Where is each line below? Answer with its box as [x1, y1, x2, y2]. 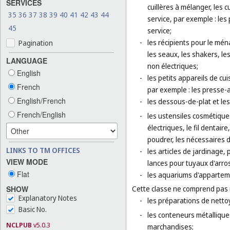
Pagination [18, 37, 53, 48]
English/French [15, 95, 66, 106]
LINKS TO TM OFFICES [6, 145, 80, 155]
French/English [15, 109, 66, 120]
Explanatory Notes [18, 193, 77, 203]
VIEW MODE [6, 156, 48, 167]
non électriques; [147, 61, 198, 71]
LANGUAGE [6, 55, 47, 66]
